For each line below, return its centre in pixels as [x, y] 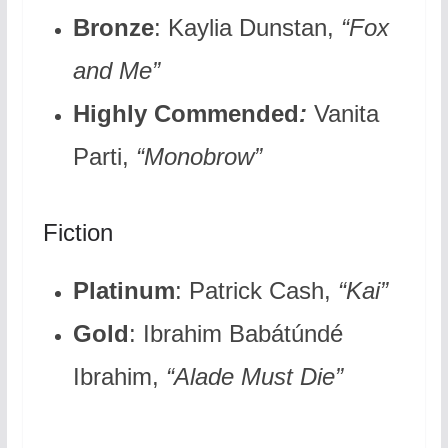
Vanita [346, 114]
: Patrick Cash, [256, 291]
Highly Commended [185, 114]
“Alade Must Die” [254, 377]
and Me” [116, 71]
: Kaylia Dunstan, [247, 28]
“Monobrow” [195, 157]
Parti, [100, 157]
